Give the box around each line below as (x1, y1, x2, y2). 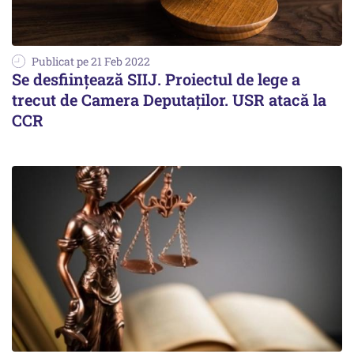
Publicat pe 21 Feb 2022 (32, 53, 150, 69)
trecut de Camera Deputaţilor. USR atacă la (12, 88, 326, 110)
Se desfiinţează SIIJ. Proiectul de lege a (12, 68, 300, 89)
